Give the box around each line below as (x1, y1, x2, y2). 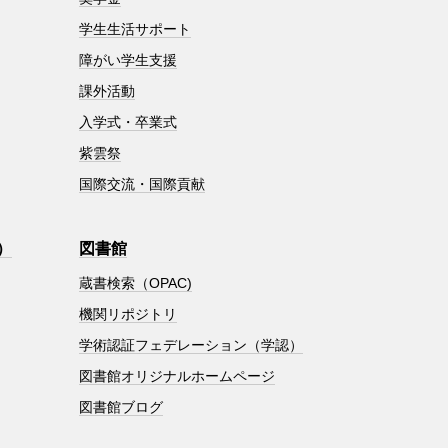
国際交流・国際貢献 (78, 175, 205, 192)
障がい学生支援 (78, 51, 177, 68)
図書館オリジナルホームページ (78, 367, 275, 384)
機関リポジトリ (78, 305, 177, 322)
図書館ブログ (78, 398, 163, 415)
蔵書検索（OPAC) (78, 274, 192, 291)
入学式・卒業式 (78, 113, 177, 130)
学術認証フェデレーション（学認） (78, 336, 303, 353)
